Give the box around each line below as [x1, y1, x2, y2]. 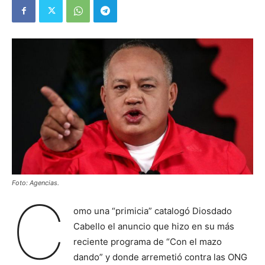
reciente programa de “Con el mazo [73, 235, 222, 247]
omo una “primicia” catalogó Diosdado [73, 205, 232, 216]
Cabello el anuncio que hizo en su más [73, 220, 234, 232]
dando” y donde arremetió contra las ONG [73, 251, 247, 263]
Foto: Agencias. [12, 178, 59, 187]
